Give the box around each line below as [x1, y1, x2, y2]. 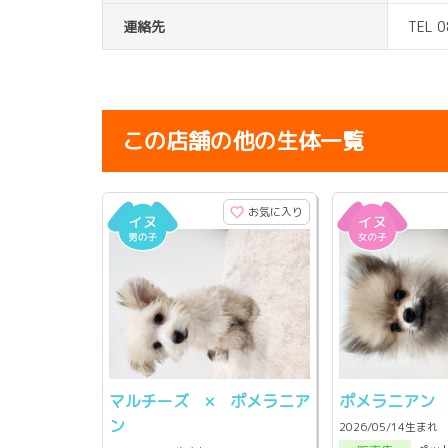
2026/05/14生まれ [339, 418, 439, 435]
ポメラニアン [339, 389, 436, 412]
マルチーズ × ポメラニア [109, 389, 310, 412]
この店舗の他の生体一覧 [122, 124, 364, 156]
